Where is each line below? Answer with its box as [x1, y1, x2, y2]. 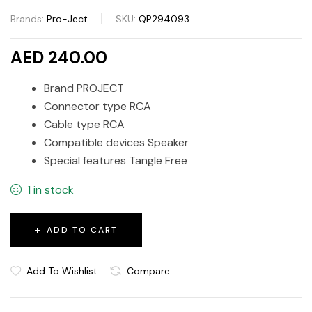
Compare [127, 264, 170, 277]
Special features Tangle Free [44, 153, 187, 168]
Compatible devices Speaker [44, 134, 189, 150]
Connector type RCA [44, 98, 151, 114]
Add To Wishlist [26, 264, 97, 277]
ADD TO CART [47, 224, 118, 235]
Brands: [10, 12, 47, 25]
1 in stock [26, 182, 74, 197]
